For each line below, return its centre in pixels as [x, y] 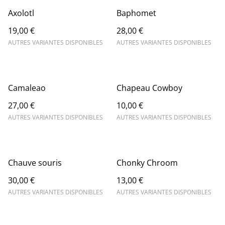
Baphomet [136, 13]
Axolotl [21, 13]
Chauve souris [35, 163]
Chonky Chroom [147, 163]
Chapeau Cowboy [149, 88]
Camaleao [27, 88]
